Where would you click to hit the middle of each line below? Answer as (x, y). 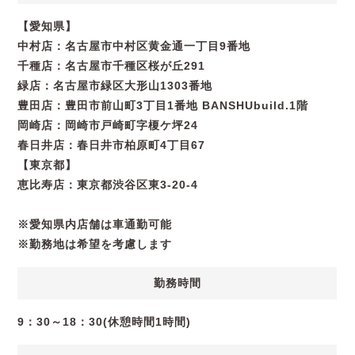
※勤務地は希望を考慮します (95, 244)
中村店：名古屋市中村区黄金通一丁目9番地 (134, 46)
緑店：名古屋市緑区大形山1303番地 (115, 85)
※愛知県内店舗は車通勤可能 (95, 224)
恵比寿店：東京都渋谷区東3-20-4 (108, 184)
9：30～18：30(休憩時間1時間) (105, 321)
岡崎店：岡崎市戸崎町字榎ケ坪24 (108, 125)
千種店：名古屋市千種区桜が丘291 (112, 65)
